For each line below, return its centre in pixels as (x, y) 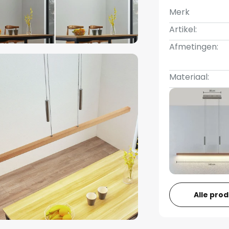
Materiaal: (189, 77)
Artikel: (183, 29)
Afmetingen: (194, 47)
